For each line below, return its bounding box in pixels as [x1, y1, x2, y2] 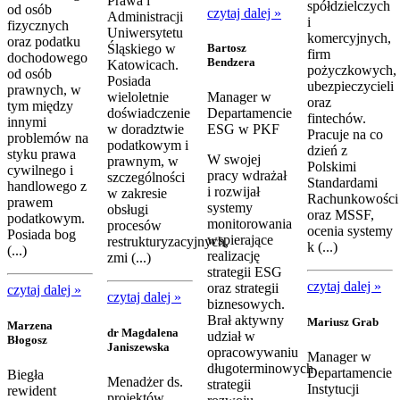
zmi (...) [107, 250, 151, 266]
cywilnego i [7, 162, 73, 179]
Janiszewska [107, 339, 170, 354]
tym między [7, 98, 73, 114]
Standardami [307, 175, 378, 191]
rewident [7, 382, 56, 398]
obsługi [107, 202, 148, 218]
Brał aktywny [207, 312, 284, 329]
